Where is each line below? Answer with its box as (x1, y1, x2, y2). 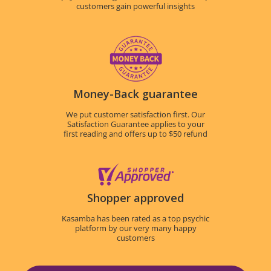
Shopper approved (87, 191, 184, 205)
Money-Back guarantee (73, 87, 198, 101)
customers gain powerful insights (76, 1, 195, 11)
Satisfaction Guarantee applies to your (67, 119, 204, 129)
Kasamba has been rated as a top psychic (62, 214, 209, 224)
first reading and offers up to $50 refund (64, 129, 207, 139)
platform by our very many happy (74, 223, 197, 233)
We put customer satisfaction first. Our (66, 109, 205, 120)
